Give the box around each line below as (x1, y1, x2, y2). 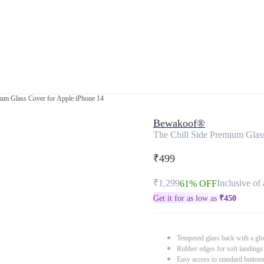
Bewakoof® (153, 117, 205, 129)
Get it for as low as (153, 194, 219, 203)
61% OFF (180, 179, 217, 189)
